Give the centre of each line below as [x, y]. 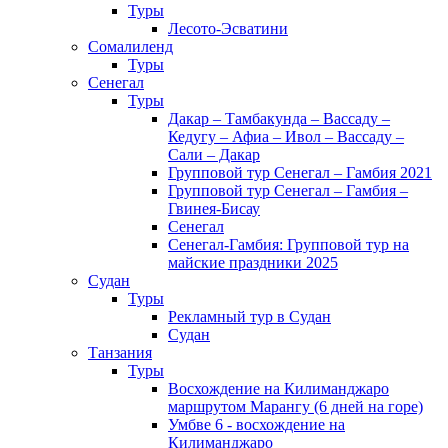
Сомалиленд [130, 46]
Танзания [120, 352]
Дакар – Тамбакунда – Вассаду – [279, 118]
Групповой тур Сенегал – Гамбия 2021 [300, 172]
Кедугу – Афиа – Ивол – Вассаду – [286, 136]
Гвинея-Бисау [214, 208]
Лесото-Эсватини [228, 28]
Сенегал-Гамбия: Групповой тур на [288, 244]
